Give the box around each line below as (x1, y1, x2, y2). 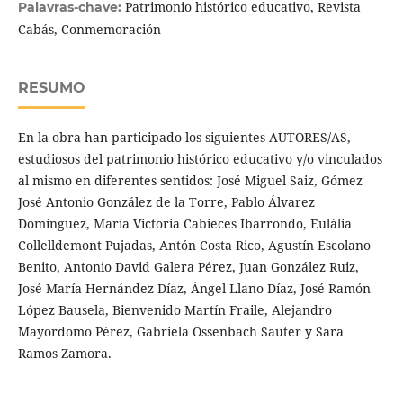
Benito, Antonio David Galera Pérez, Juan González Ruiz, (17, 257, 359, 275)
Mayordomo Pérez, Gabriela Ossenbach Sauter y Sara (17, 322, 344, 340)
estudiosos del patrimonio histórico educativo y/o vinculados (17, 149, 382, 167)
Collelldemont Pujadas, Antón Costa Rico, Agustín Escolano (17, 236, 371, 254)
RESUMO (17, 78, 85, 96)
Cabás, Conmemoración (17, 20, 161, 38)
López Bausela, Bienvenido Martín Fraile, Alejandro (17, 300, 332, 318)
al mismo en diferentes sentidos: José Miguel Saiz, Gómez (17, 171, 363, 189)
